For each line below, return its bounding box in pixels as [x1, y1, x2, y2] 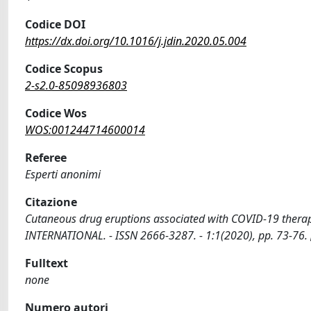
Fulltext [25, 255, 68, 271]
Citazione [25, 194, 77, 210]
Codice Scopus [25, 61, 103, 76]
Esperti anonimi [25, 167, 101, 182]
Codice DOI [25, 17, 85, 32]
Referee [25, 150, 67, 165]
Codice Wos [25, 106, 87, 121]
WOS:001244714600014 [25, 122, 145, 137]
